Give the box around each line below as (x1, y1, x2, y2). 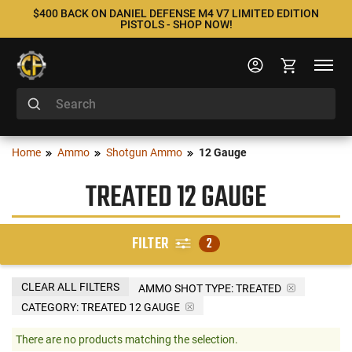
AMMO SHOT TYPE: (138, 281, 233, 295)
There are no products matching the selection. (16, 332, 238, 346)
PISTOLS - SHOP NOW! (119, 18, 233, 31)
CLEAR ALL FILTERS (21, 280, 119, 293)
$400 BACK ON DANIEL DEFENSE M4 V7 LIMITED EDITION (33, 7, 319, 20)
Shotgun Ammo (106, 146, 182, 159)
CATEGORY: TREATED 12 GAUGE (21, 300, 180, 313)
